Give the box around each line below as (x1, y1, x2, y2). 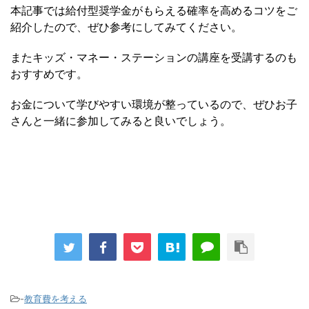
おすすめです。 (10, 67, 88, 81)
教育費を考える (24, 293, 87, 305)
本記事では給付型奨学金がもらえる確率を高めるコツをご (10, 3, 297, 18)
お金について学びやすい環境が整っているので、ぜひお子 (10, 97, 297, 112)
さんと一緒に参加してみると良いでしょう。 (10, 114, 231, 128)
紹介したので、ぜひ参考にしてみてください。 (10, 20, 242, 34)
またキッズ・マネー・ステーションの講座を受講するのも (10, 50, 297, 65)
